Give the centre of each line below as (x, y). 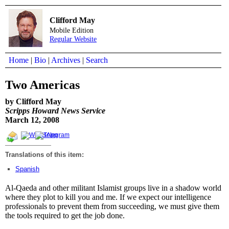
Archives (66, 60)
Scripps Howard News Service (55, 110)
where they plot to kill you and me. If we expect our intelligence (108, 197)
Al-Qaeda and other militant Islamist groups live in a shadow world (113, 188)
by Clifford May (33, 101)
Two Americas (42, 85)
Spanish (27, 169)
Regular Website (73, 39)
